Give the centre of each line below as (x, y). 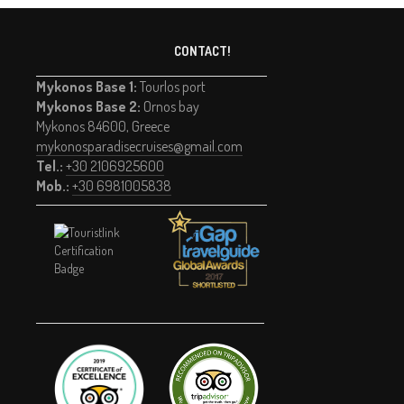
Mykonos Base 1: (87, 86)
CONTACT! (202, 50)
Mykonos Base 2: (88, 106)
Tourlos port (171, 86)
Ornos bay (170, 106)
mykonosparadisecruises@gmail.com (139, 146)
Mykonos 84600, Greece (103, 126)
